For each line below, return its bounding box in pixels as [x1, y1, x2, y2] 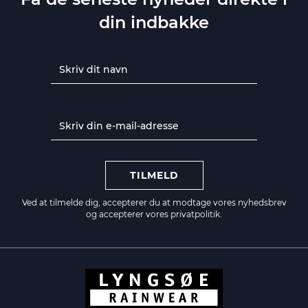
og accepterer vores [86, 208, 170, 219]
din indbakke [99, 12, 209, 32]
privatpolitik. [170, 208, 222, 219]
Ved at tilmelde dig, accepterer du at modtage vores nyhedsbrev [21, 197, 287, 208]
